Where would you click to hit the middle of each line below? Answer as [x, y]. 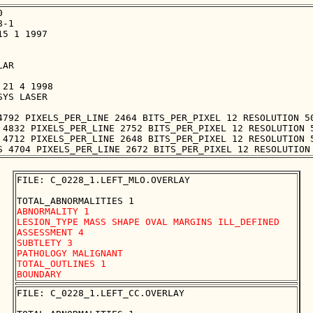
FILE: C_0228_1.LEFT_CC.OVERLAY [101, 293]
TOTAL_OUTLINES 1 [64, 264]
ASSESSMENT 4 [50, 233]
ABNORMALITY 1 [53, 212]
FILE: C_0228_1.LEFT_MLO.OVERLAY [103, 180]
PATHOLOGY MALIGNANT [70, 254]
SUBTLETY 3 [45, 243]
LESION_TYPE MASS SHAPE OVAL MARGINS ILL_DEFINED [148, 222]
